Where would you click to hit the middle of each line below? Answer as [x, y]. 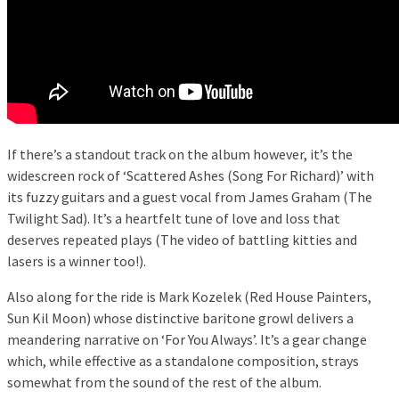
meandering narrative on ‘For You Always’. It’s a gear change [187, 340]
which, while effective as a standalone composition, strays [183, 361]
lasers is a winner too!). [77, 261]
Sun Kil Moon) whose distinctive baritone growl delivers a [180, 318]
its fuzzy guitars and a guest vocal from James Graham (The [190, 197]
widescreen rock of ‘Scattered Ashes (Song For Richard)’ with [191, 176]
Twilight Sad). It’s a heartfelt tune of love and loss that [174, 219]
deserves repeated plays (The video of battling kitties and [182, 240]
